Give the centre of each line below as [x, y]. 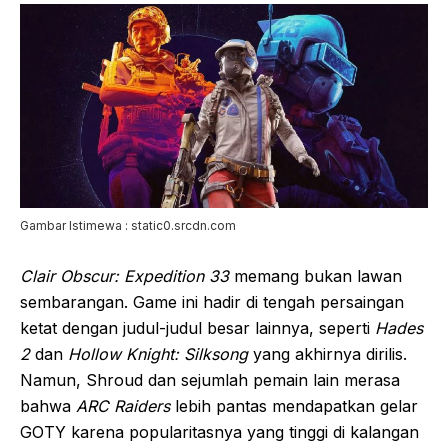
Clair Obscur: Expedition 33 [124, 276]
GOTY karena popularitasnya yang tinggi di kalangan [219, 432]
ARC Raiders [123, 406]
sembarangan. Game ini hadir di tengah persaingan [212, 302]
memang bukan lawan [315, 276]
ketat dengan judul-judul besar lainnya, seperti [197, 328]
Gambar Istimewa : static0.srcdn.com [128, 225]
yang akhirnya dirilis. [327, 354]
